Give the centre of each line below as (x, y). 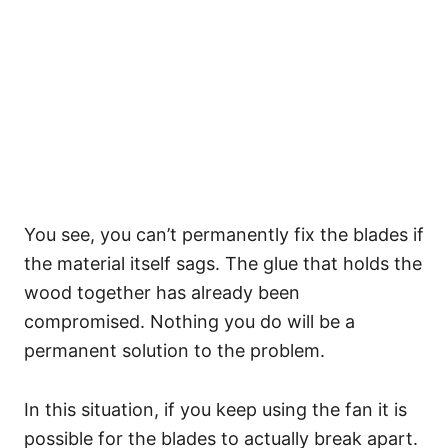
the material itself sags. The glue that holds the (223, 263)
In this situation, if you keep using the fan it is (215, 409)
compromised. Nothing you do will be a (189, 321)
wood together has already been (162, 292)
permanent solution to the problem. (174, 350)
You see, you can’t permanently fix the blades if (224, 234)
